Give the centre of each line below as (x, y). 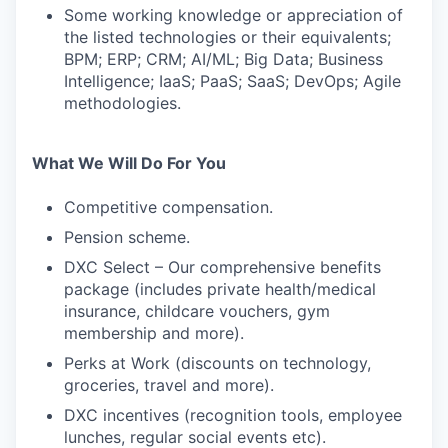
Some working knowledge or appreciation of (233, 15)
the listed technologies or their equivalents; (227, 37)
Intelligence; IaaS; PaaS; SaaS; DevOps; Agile (232, 81)
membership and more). (154, 333)
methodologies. (122, 103)
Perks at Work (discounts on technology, (217, 363)
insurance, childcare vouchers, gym (197, 311)
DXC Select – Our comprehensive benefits (222, 267)
